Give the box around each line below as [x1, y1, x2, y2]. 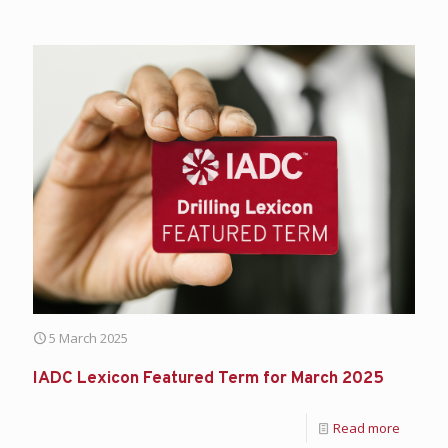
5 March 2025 [49, 329, 128, 348]
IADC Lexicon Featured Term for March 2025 [33, 368, 384, 391]
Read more [333, 419, 400, 438]
